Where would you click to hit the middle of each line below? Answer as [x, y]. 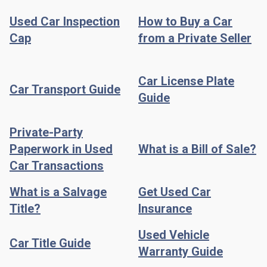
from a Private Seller [195, 38]
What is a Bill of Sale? [197, 149]
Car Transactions [57, 165]
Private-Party [46, 132]
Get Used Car [175, 192]
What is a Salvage [58, 192]
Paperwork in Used [61, 149]
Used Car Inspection [65, 21]
